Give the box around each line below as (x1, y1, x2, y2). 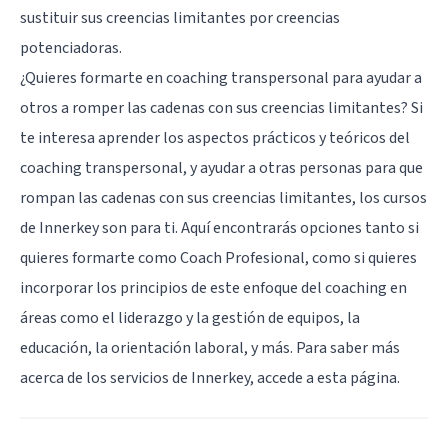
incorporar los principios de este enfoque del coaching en (20, 276, 407, 299)
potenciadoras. (20, 36, 122, 59)
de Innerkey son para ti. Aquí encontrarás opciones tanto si (20, 216, 419, 239)
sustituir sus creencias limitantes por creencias (20, 6, 340, 29)
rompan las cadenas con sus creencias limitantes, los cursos (20, 186, 427, 209)
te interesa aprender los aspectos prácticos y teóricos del (20, 126, 410, 149)
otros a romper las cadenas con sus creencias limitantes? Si (20, 96, 423, 119)
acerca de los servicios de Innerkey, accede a (20, 366, 317, 389)
